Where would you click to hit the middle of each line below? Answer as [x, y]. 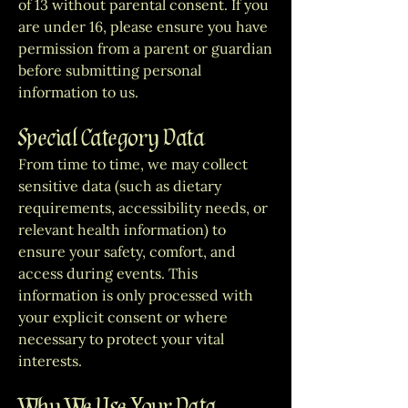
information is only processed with [136, 295]
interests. [50, 361]
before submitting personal [110, 70]
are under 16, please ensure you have [143, 26]
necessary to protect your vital [121, 339]
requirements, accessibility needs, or [143, 208]
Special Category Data [112, 138]
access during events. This [108, 273]
